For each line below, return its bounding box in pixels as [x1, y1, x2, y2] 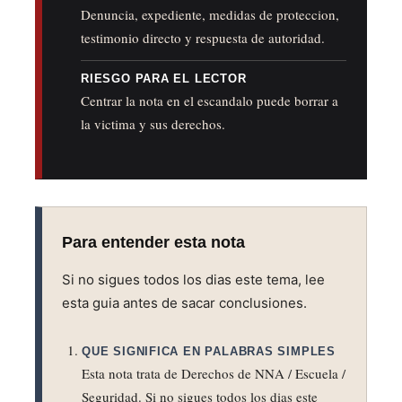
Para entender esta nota [62, 233, 245, 252]
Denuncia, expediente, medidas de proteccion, [81, 5, 339, 24]
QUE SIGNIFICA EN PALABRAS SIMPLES [82, 345, 336, 359]
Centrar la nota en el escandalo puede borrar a [81, 92, 338, 110]
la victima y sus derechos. [81, 115, 225, 134]
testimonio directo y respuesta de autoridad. [81, 29, 325, 48]
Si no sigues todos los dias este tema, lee [62, 271, 325, 289]
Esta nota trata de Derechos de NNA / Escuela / [82, 364, 345, 383]
